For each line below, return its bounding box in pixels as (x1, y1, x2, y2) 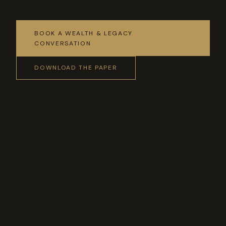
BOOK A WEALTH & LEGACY (34, 29, 133, 37)
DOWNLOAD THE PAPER (34, 64, 118, 72)
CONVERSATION (34, 39, 91, 47)
